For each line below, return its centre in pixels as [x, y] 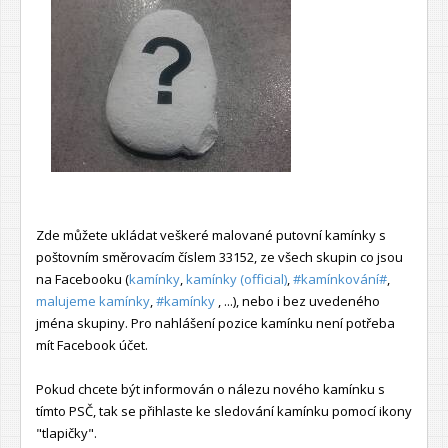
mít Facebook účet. [92, 344]
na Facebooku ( [82, 278]
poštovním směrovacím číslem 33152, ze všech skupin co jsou [219, 256]
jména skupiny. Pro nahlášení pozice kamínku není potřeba [215, 322]
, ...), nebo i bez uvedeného [297, 300]
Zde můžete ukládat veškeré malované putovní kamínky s [211, 234]
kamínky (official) [236, 278]
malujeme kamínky [93, 300]
